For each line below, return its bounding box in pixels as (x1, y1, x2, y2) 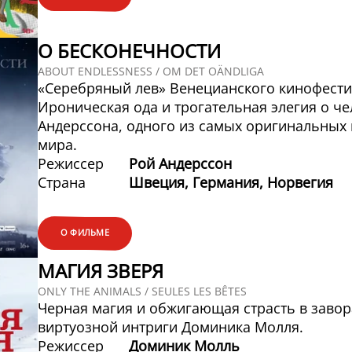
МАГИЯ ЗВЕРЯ (37, 258, 163, 284)
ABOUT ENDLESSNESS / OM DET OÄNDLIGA (37, 64, 264, 79)
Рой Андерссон (129, 154, 233, 174)
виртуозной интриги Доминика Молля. (37, 317, 303, 337)
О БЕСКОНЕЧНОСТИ (37, 38, 221, 64)
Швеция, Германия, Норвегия (129, 173, 334, 192)
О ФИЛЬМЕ (60, 226, 109, 239)
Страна (37, 173, 86, 192)
